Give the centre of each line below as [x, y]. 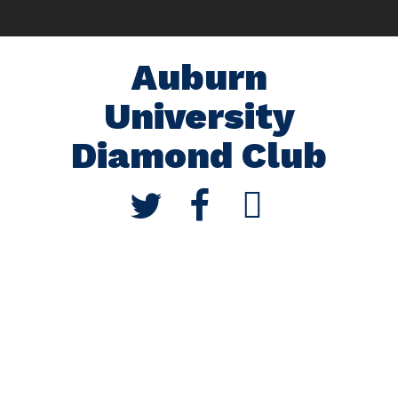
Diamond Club [199, 155]
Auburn [199, 76]
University [199, 115]
